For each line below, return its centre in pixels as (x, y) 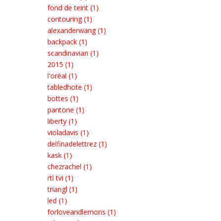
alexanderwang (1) (77, 30)
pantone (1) (66, 110)
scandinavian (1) (73, 53)
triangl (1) (62, 189)
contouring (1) (70, 19)
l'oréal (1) (62, 76)
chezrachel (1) (70, 166)
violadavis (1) (68, 132)
